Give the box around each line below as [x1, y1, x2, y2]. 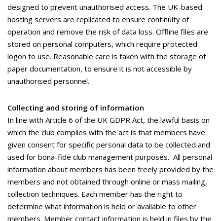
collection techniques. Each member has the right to [7, 189, 183, 199]
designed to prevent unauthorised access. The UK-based [7, 2, 202, 12]
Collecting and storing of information [7, 103, 144, 112]
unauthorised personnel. [7, 76, 89, 86]
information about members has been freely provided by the [7, 164, 214, 174]
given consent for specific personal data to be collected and [7, 140, 210, 149]
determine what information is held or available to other [7, 201, 196, 211]
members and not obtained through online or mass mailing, [7, 177, 207, 186]
